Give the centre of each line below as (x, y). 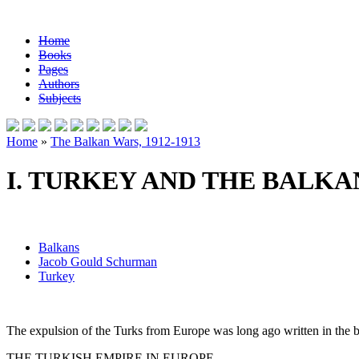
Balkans (59, 247)
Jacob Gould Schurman (98, 261)
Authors (59, 84)
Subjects (60, 98)
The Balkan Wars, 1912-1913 (125, 141)
